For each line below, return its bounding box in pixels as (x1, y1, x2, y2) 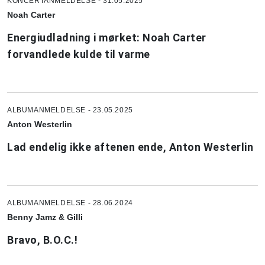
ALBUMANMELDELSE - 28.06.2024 (7, 198, 133, 207)
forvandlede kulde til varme (7, 47, 150, 60)
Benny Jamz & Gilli (7, 212, 83, 222)
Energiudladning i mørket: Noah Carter (7, 31, 206, 44)
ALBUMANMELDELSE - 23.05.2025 (7, 105, 133, 114)
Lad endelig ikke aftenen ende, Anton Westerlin (7, 140, 253, 153)
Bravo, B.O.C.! (7, 233, 77, 246)
